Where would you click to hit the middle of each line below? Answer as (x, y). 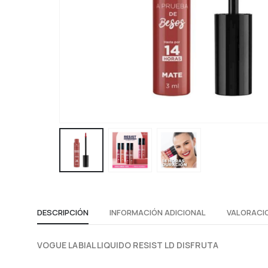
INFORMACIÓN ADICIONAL (158, 212)
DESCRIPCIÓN (63, 212)
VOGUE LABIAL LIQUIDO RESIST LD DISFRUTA (128, 245)
